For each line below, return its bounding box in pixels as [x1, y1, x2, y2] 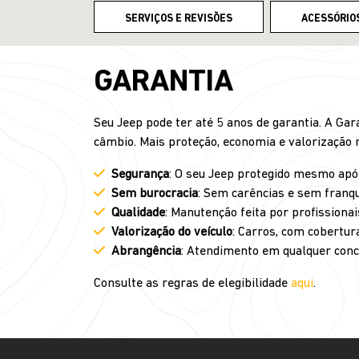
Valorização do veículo [111, 226, 232, 239]
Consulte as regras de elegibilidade [94, 277, 291, 290]
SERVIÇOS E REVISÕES [125, 14, 232, 24]
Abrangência [111, 245, 181, 258]
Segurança [111, 168, 169, 181]
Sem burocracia [111, 188, 198, 200]
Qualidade [111, 207, 165, 220]
